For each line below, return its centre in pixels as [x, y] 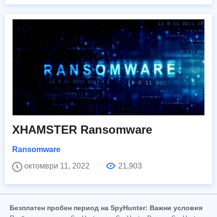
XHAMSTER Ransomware [82, 130]
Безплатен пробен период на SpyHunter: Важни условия [106, 208]
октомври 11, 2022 [58, 166]
